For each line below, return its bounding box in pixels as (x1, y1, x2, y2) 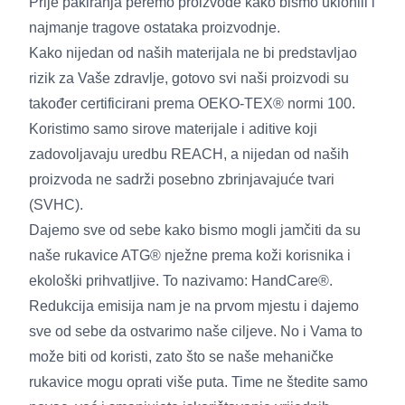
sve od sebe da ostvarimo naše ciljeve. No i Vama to (29, 323, 363, 339)
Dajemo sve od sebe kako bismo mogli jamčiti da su (29, 221, 361, 238)
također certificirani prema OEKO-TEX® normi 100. (29, 95, 355, 111)
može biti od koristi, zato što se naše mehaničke (29, 348, 334, 364)
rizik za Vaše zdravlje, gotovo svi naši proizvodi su (29, 70, 349, 86)
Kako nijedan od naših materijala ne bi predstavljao (29, 44, 357, 61)
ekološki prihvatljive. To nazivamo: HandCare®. (29, 272, 333, 288)
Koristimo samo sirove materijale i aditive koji (29, 120, 317, 137)
